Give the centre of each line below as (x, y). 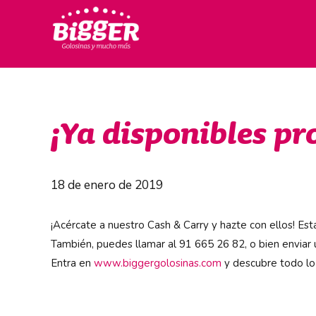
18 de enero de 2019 (107, 185)
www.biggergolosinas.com (158, 263)
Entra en (72, 263)
